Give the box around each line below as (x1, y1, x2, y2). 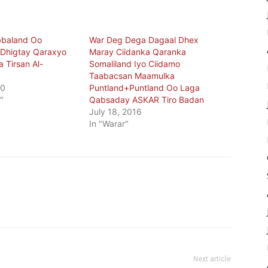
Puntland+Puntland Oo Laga (89, 83, 200, 93)
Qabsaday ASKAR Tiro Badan (89, 95, 205, 105)
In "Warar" (89, 118, 129, 129)
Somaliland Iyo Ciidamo (89, 59, 181, 69)
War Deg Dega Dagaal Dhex (89, 35, 199, 45)
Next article (193, 255, 231, 264)
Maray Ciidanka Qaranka (89, 47, 187, 57)
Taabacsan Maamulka (89, 71, 175, 81)
